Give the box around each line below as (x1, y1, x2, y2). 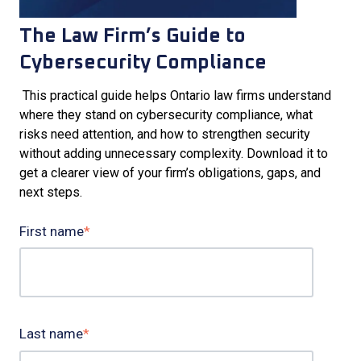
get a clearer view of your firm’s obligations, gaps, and (19, 164, 321, 180)
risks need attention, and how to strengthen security (19, 126, 310, 142)
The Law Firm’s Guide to (19, 26, 246, 46)
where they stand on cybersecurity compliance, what (19, 106, 313, 122)
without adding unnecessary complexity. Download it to (19, 145, 328, 161)
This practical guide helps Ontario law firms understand (19, 87, 331, 103)
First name (19, 222, 84, 239)
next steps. (19, 184, 85, 200)
